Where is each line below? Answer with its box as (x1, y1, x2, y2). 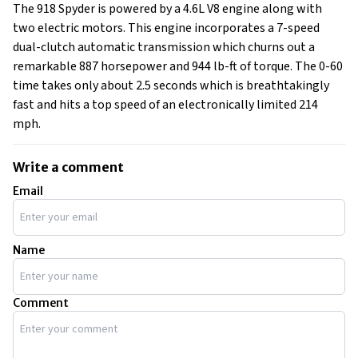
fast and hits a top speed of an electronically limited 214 (13, 96, 318, 113)
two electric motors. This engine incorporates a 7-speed (13, 19, 320, 37)
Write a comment (13, 159, 124, 175)
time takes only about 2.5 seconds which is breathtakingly (13, 77, 329, 94)
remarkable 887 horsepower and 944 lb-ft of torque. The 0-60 (13, 58, 343, 75)
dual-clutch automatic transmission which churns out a (13, 38, 315, 56)
